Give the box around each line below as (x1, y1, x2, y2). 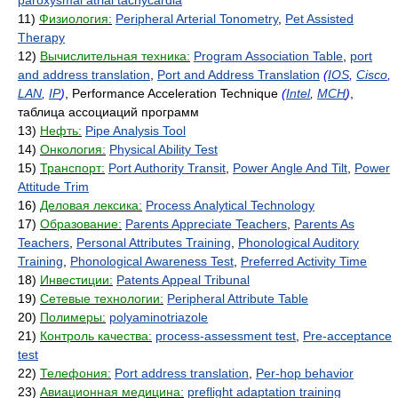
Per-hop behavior (256, 366, 354, 380)
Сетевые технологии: (40, 291, 163, 306)
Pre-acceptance (303, 329, 392, 343)
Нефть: (40, 123, 82, 138)
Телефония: (40, 366, 111, 380)
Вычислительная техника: (40, 49, 190, 63)
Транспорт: (40, 161, 105, 175)
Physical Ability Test (109, 142, 218, 156)
